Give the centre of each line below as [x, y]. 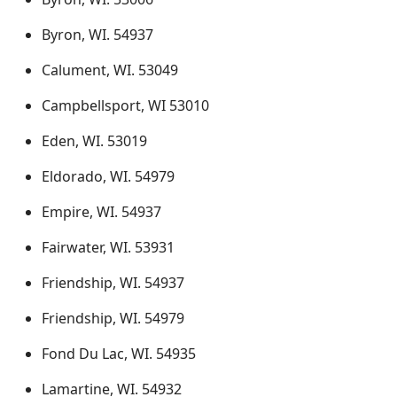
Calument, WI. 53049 [110, 70]
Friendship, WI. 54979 [113, 318]
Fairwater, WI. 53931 [108, 247]
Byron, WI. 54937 [97, 35]
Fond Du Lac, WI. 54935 [119, 354]
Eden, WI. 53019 [94, 141]
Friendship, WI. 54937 [113, 283]
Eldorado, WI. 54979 [108, 176]
